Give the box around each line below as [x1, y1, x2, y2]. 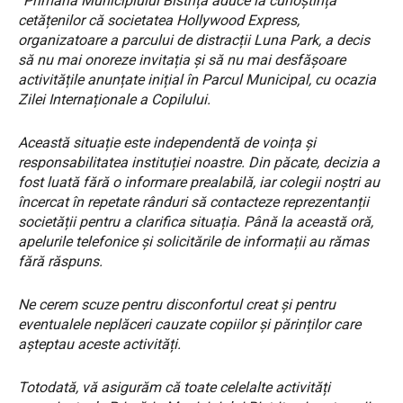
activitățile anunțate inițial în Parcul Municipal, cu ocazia [18, 70, 376, 88]
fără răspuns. [18, 252, 103, 270]
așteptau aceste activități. [18, 335, 181, 353]
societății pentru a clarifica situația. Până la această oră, [18, 212, 373, 230]
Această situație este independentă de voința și [18, 133, 316, 151]
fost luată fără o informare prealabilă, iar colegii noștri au [18, 173, 380, 191]
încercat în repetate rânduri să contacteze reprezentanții [18, 193, 369, 210]
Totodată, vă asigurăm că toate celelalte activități [18, 378, 330, 396]
